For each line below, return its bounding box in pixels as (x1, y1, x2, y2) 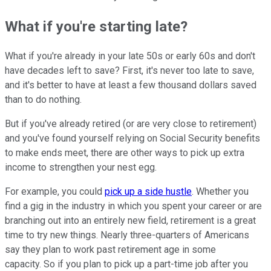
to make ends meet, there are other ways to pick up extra (5, 147, 244, 159)
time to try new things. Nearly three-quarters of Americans (5, 229, 249, 241)
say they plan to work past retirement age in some (5, 244, 216, 256)
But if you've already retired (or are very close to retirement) (5, 118, 256, 130)
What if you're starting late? (5, 18, 188, 35)
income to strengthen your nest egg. (5, 162, 157, 174)
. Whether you (192, 186, 249, 198)
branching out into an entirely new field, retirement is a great (5, 215, 256, 227)
